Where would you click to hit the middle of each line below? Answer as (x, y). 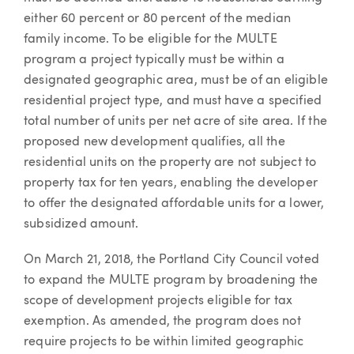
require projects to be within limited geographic (164, 343)
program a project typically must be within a (154, 60)
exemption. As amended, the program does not (162, 322)
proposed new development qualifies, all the (154, 142)
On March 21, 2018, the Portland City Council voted (171, 260)
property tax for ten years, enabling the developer (171, 183)
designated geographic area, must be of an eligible (176, 80)
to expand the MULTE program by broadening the (171, 281)
